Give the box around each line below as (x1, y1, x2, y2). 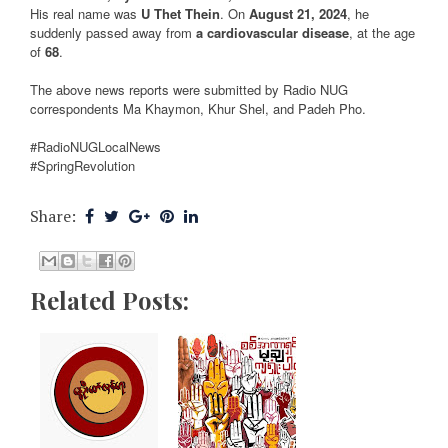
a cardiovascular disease (196, 23, 349, 43)
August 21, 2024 (249, 4, 347, 24)
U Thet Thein (141, 4, 220, 24)
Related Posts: (30, 284, 189, 317)
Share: (30, 205, 80, 228)
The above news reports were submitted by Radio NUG (30, 80, 348, 100)
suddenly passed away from (30, 23, 196, 43)
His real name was (30, 4, 141, 24)
